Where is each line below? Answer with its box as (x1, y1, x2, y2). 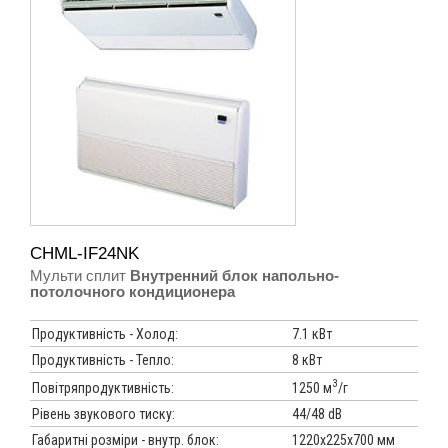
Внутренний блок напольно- (130, 267, 339, 285)
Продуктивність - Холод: (32, 326, 178, 343)
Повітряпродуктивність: (32, 380, 174, 397)
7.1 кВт (292, 326, 332, 343)
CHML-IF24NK (30, 244, 139, 264)
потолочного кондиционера (30, 283, 235, 301)
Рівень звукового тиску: (32, 406, 175, 423)
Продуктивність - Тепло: (32, 352, 174, 369)
